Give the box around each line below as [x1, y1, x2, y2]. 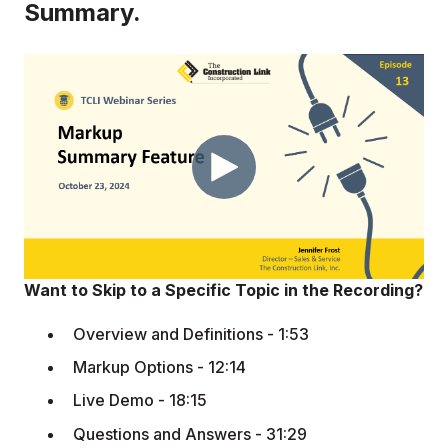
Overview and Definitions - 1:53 [73, 324, 309, 345]
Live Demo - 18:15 [73, 390, 207, 411]
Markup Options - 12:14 [73, 357, 246, 378]
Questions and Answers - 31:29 [73, 423, 307, 444]
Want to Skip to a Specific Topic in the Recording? [24, 279, 423, 300]
